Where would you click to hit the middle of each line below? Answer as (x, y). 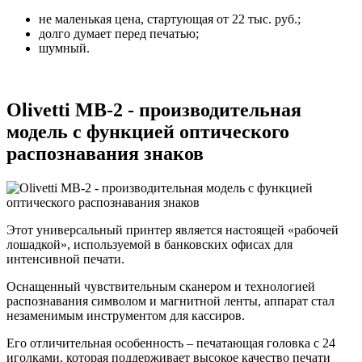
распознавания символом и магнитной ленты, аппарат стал (170, 301)
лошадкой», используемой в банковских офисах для (149, 245)
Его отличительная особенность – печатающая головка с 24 (171, 343)
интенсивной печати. (65, 259)
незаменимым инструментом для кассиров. (126, 316)
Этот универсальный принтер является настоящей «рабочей (173, 230)
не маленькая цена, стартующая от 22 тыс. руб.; (170, 19)
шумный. (64, 48)
